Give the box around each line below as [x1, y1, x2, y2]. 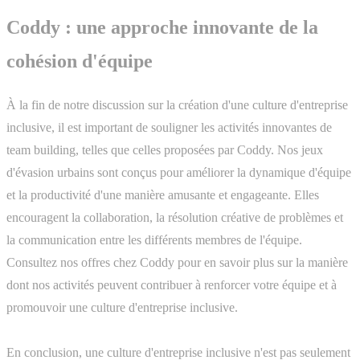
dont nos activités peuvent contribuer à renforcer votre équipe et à [6, 277, 337, 292]
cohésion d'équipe [6, 50, 153, 72]
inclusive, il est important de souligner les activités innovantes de [6, 120, 332, 134]
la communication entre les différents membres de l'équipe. [6, 232, 302, 247]
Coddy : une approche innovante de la [6, 16, 318, 38]
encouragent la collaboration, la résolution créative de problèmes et [6, 210, 343, 224]
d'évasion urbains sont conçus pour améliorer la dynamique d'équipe [6, 165, 351, 179]
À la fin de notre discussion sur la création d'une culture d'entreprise [6, 97, 348, 112]
